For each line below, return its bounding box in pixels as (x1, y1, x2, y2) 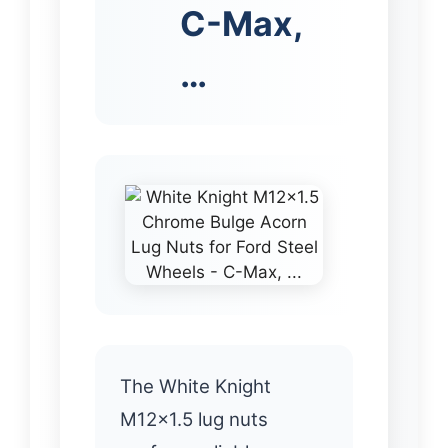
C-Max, (180, 2, 302, 44)
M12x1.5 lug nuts (120, 407, 268, 431)
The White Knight (120, 374, 271, 398)
